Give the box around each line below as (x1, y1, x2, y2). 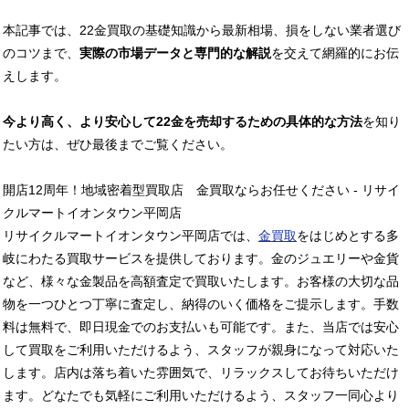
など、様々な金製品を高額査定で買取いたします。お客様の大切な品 (3, 273, 399, 288)
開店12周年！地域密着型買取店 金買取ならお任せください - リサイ (3, 182, 400, 197)
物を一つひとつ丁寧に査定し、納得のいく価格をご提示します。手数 (3, 296, 399, 311)
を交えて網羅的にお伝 (271, 45, 399, 60)
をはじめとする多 (297, 227, 399, 243)
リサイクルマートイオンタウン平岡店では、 (3, 227, 258, 243)
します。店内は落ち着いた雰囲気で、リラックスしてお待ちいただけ (3, 364, 399, 380)
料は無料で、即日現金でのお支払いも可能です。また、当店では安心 (3, 319, 399, 334)
